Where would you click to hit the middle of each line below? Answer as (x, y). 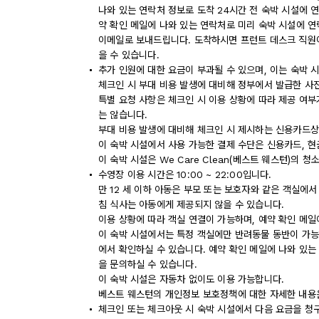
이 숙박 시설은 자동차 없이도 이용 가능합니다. (192, 279)
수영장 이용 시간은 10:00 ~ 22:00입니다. (185, 174)
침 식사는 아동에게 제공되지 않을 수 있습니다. (192, 204)
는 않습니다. (123, 115)
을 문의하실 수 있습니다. (148, 264)
